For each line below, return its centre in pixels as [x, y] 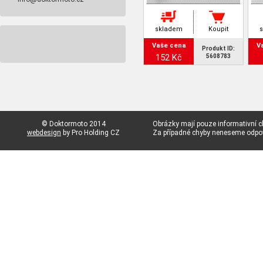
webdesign [44, 133]
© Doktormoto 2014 [73, 124]
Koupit [218, 29]
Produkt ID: [218, 48]
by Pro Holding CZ [90, 133]
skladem [168, 29]
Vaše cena [169, 45]
